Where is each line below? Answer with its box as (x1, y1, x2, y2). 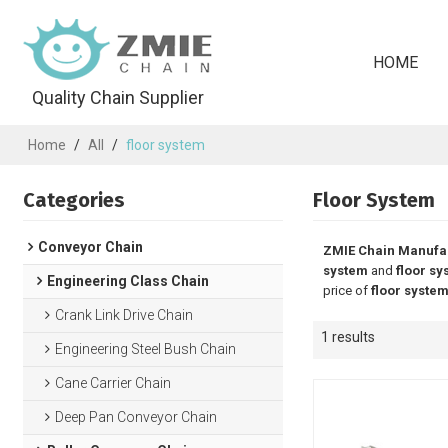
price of (322, 283, 371, 298)
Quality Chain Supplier (32, 87, 205, 108)
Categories (23, 188, 126, 212)
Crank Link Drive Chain (55, 307, 194, 323)
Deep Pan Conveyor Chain (55, 409, 218, 425)
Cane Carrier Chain (55, 375, 172, 391)
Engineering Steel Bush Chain (55, 341, 237, 357)
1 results (320, 329, 375, 345)
